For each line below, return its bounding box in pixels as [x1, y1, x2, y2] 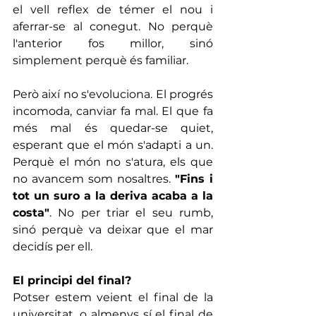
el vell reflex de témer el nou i [13, 2, 213, 16]
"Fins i [175, 171, 213, 186]
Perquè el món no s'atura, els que [13, 154, 213, 169]
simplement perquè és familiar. [13, 53, 188, 67]
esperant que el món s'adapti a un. [13, 138, 213, 152]
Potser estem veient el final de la [13, 290, 213, 304]
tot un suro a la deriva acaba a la [13, 188, 213, 202]
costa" [13, 205, 49, 219]
